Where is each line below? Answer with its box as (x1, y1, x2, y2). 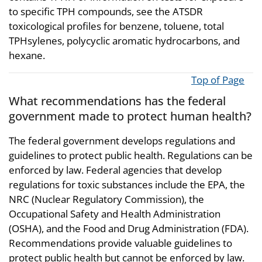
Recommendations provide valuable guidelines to (9, 236, 232, 250)
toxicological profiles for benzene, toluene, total (9, 19, 224, 33)
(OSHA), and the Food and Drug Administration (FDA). (9, 222, 249, 235)
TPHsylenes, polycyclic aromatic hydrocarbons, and (9, 34, 240, 47)
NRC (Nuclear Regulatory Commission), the (9, 192, 204, 206)
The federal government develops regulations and (9, 134, 235, 147)
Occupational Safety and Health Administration (9, 207, 220, 220)
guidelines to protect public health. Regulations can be (9, 149, 253, 162)
